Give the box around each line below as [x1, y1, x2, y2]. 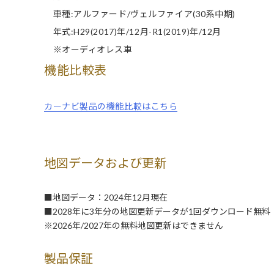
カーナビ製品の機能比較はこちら [44, 101, 178, 112]
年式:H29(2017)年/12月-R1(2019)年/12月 [44, 26, 221, 37]
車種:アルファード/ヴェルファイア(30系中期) [44, 9, 235, 20]
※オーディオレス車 [44, 44, 133, 55]
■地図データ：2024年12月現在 [44, 192, 168, 203]
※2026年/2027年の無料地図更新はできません [44, 220, 223, 231]
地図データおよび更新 [44, 155, 166, 171]
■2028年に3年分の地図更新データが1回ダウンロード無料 [44, 206, 270, 217]
